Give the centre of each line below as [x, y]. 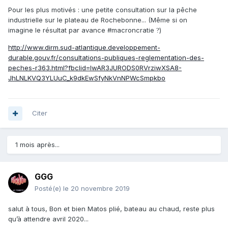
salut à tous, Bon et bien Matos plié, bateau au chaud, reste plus [111, 209]
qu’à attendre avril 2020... [48, 219]
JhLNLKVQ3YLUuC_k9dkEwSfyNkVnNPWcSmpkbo [87, 78]
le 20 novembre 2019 [96, 189]
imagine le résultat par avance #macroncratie [82, 30]
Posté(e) [49, 189]
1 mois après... [37, 145]
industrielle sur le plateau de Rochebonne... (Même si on [98, 20]
